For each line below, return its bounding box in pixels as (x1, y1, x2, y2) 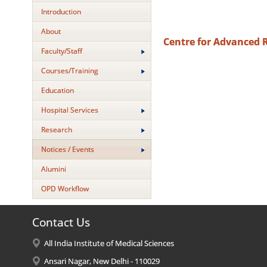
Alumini (41, 164, 66, 174)
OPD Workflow (41, 184, 89, 194)
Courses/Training (41, 66, 98, 76)
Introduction (41, 7, 81, 17)
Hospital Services (41, 105, 98, 115)
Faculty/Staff (41, 46, 82, 56)
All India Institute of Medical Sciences (44, 238, 174, 249)
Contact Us (32, 215, 90, 230)
